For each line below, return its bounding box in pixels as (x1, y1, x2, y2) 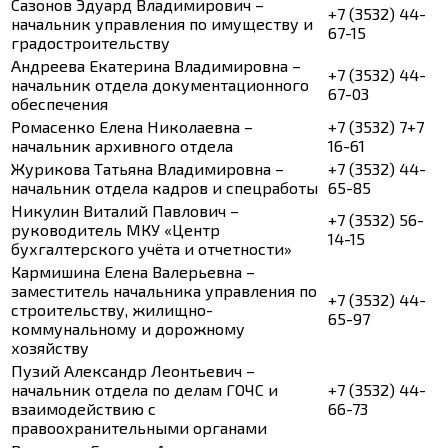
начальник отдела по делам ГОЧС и (11, 380, 278, 400)
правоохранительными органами (11, 418, 267, 438)
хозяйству (11, 338, 89, 358)
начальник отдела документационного (11, 75, 309, 95)
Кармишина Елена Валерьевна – (11, 262, 255, 282)
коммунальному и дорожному (11, 319, 245, 339)
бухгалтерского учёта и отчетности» (11, 239, 292, 259)
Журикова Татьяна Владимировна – (11, 159, 284, 179)
